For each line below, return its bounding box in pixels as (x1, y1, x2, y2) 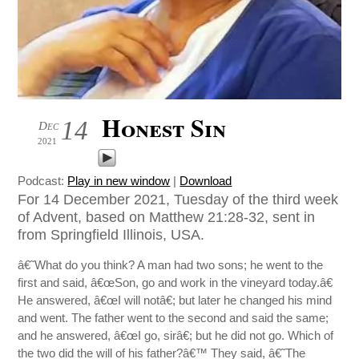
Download (179, 174, 232, 188)
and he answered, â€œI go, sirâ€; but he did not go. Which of (18, 329, 334, 343)
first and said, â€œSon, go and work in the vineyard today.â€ (18, 276, 333, 290)
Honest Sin (102, 110, 227, 146)
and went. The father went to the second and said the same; (18, 311, 329, 325)
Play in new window (67, 174, 171, 188)
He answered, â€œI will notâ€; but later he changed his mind (18, 293, 333, 308)
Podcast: (18, 174, 68, 188)
